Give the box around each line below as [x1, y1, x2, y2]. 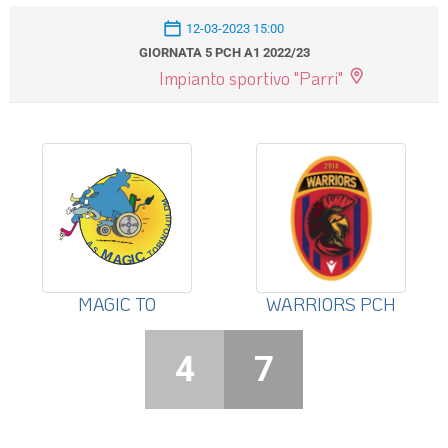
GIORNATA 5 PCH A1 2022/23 [138, 45, 310, 61]
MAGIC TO [78, 293, 156, 316]
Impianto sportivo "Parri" [158, 67, 343, 90]
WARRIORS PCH [266, 293, 396, 316]
